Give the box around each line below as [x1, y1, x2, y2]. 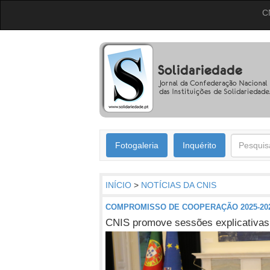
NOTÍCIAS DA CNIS [141, 180, 216, 190]
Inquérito [183, 140, 216, 150]
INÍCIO [105, 180, 131, 190]
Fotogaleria [115, 140, 159, 150]
